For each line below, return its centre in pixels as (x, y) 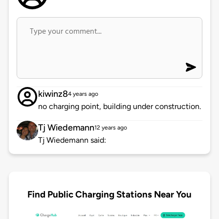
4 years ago (83, 94)
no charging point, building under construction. (119, 107)
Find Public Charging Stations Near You (109, 194)
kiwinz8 (53, 94)
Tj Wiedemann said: (72, 140)
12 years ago (110, 128)
